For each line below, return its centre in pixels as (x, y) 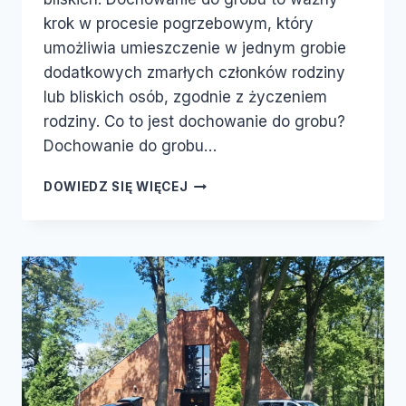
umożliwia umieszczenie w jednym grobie (195, 48)
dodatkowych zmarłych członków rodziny (194, 73)
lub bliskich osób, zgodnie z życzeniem (185, 97)
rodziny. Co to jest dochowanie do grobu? (194, 122)
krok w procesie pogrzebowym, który (179, 24)
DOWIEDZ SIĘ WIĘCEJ (116, 187)
